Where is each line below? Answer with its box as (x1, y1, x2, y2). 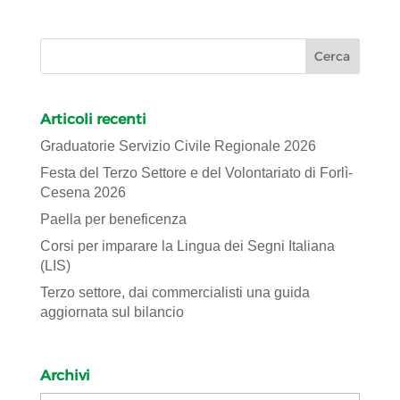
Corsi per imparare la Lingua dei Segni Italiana (39, 238, 335, 254)
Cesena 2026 (39, 185, 126, 201)
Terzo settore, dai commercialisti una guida (39, 285, 310, 301)
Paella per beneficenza (39, 212, 187, 228)
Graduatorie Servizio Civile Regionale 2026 (39, 138, 316, 154)
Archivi (39, 366, 90, 384)
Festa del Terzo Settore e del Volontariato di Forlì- (39, 165, 353, 181)
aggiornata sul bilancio (39, 304, 184, 321)
